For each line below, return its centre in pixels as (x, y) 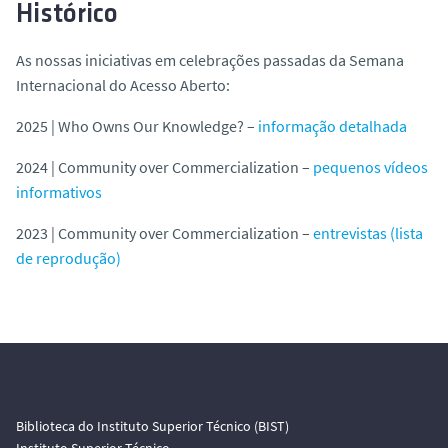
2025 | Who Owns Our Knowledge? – (137, 125)
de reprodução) (68, 257)
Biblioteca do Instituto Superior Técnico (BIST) (152, 426)
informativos (59, 191)
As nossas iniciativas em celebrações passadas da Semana (210, 59)
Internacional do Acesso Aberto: (123, 84)
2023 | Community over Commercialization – (164, 232)
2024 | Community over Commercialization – (164, 166)
